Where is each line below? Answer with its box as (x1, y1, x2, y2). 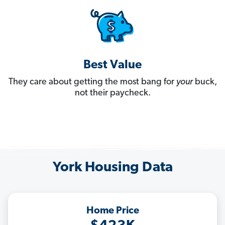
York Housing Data (52, 161, 173, 175)
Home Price (86, 206, 139, 216)
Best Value (83, 59, 142, 72)
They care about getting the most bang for (8, 77, 176, 87)
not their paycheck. (74, 88, 151, 98)
